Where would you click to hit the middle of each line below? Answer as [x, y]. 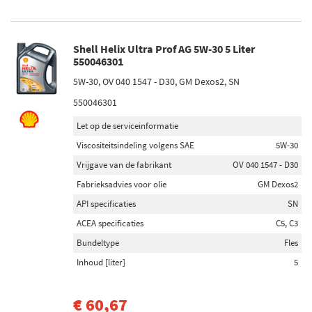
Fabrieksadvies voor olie [122, 184]
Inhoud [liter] [101, 262]
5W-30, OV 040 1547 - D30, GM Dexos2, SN [156, 81]
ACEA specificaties [110, 223]
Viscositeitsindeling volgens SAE [135, 145]
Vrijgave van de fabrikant [124, 165]
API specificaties [106, 204]
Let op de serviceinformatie [127, 126]
